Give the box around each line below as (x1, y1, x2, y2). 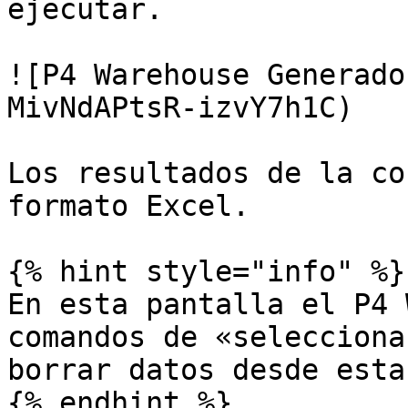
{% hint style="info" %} (7, 255, 405, 288)
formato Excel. (7, 189, 250, 222)
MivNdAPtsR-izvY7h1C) (7, 91, 353, 124)
